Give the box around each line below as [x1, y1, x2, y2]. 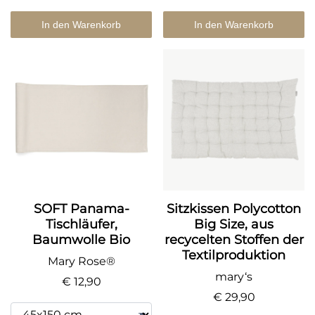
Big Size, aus [194, 217, 274, 233]
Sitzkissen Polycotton [167, 201, 301, 217]
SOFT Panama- [33, 201, 129, 217]
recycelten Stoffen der [164, 232, 304, 248]
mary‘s [215, 270, 252, 284]
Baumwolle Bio [32, 232, 130, 248]
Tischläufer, [45, 217, 117, 233]
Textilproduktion [182, 247, 285, 264]
